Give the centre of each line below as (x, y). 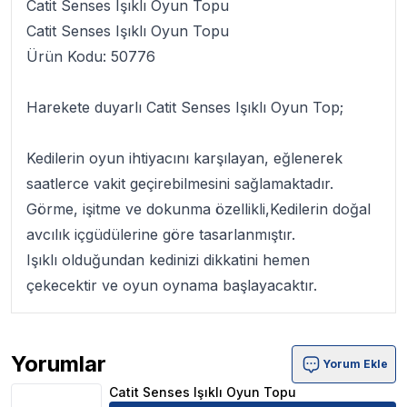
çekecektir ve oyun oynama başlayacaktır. (172, 285)
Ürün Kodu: (69, 56)
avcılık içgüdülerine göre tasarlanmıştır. (163, 234)
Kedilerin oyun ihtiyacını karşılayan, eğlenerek (184, 158)
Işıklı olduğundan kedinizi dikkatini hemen (168, 260)
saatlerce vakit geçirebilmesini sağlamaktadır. (182, 184)
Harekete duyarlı (86, 107)
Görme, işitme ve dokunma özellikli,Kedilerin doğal (199, 209)
